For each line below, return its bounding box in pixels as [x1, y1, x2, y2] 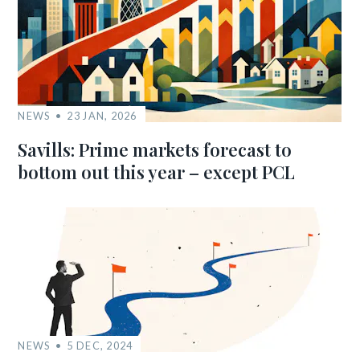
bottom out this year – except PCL [18, 160, 296, 184]
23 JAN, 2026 [67, 109, 137, 122]
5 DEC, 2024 [67, 339, 133, 352]
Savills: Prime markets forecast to [18, 137, 292, 162]
